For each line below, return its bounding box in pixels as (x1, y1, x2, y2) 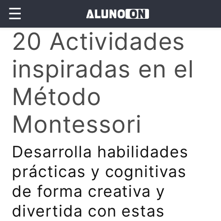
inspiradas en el (12, 54, 194, 83)
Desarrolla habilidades (12, 142, 189, 161)
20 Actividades (12, 27, 185, 56)
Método (12, 82, 102, 111)
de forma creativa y (12, 182, 166, 201)
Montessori (12, 110, 142, 139)
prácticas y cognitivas (12, 162, 187, 181)
